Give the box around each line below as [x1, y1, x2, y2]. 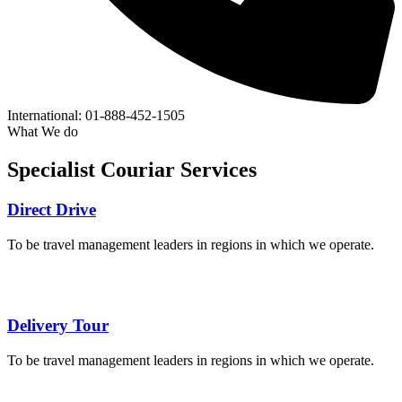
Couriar [100, 158, 175, 182]
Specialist [7, 158, 100, 182]
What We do [7, 124, 78, 140]
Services [175, 158, 257, 182]
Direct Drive [7, 199, 96, 219]
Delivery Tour [7, 316, 109, 336]
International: [7, 108, 82, 124]
